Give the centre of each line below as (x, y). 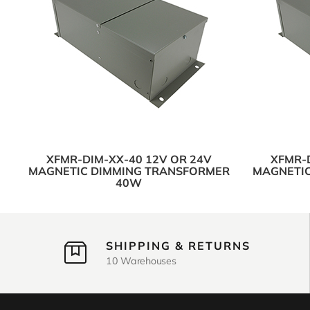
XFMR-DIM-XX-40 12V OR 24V (129, 159)
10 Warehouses (141, 261)
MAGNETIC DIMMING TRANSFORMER (129, 171)
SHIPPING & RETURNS (178, 246)
